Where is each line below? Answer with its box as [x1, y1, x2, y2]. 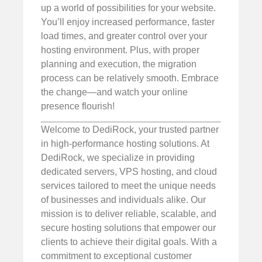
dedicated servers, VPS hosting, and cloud [41, 167, 217, 177]
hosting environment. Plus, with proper [41, 44, 199, 55]
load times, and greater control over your [41, 30, 207, 41]
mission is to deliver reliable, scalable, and [41, 209, 216, 219]
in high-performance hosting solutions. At [41, 139, 209, 149]
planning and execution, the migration [41, 58, 196, 69]
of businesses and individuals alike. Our [41, 195, 206, 205]
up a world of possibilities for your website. [41, 2, 216, 13]
